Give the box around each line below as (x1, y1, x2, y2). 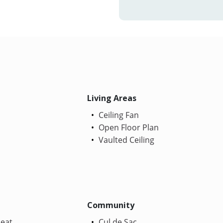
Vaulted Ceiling (97, 134, 155, 145)
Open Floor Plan (97, 121, 159, 133)
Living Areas (87, 92, 137, 104)
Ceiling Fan (97, 109, 139, 120)
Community (87, 199, 135, 211)
